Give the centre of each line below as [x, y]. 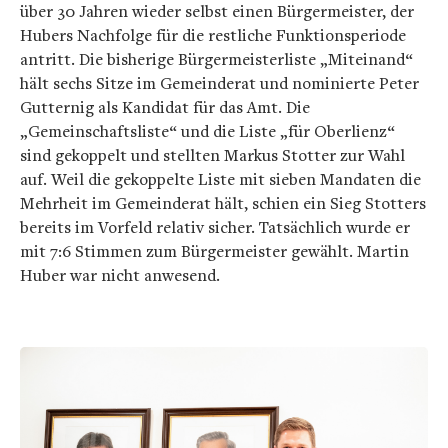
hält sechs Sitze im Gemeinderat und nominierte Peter [219, 82]
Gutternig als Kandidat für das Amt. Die [165, 106]
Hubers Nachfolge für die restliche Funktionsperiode [213, 34]
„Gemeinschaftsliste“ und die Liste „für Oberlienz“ [207, 130]
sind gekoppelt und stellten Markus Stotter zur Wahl [212, 154]
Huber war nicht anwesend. [120, 274]
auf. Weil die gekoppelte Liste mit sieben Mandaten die [220, 178]
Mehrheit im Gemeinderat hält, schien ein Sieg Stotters [223, 202]
